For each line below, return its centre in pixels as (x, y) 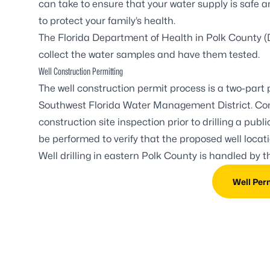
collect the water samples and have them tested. (149, 55)
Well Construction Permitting (81, 71)
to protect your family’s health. (107, 21)
